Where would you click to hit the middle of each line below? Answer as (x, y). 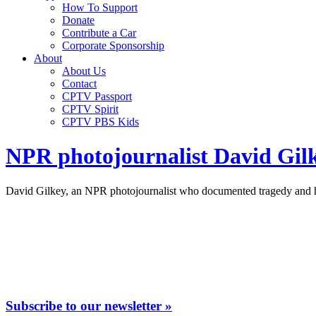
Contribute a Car (99, 33)
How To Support (100, 7)
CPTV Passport (97, 96)
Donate (78, 20)
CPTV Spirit (90, 109)
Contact (79, 84)
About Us (84, 71)
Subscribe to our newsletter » (89, 305)
